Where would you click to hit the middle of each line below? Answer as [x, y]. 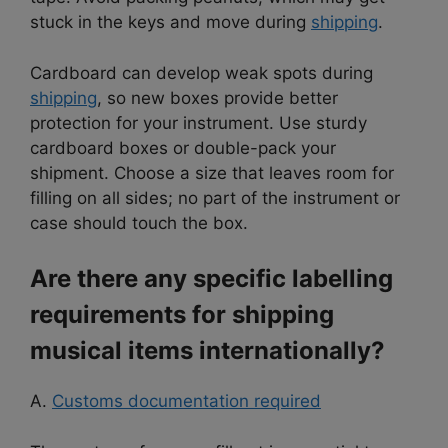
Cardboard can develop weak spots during [201, 72]
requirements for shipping [182, 315]
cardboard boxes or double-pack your [183, 147]
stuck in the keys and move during [170, 22]
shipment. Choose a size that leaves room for [212, 172]
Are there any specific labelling [211, 279]
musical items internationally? [207, 351]
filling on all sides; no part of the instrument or [215, 197]
